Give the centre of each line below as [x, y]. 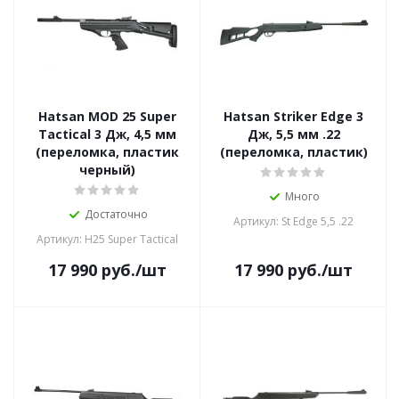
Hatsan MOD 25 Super [107, 116]
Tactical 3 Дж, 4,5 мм [107, 134]
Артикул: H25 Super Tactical [107, 239]
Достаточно [116, 214]
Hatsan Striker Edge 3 [293, 116]
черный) [107, 170]
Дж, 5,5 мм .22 [293, 134]
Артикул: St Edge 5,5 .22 [293, 221]
